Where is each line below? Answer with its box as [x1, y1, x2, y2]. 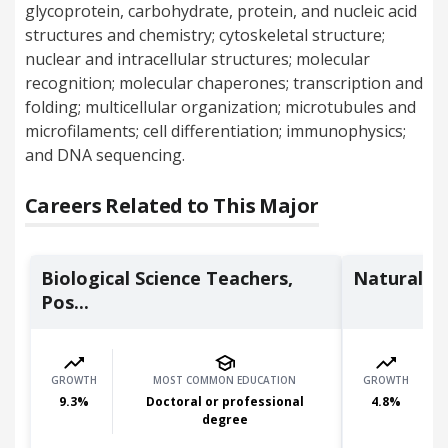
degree [201, 411, 248, 428]
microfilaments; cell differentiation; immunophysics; [25, 120, 406, 142]
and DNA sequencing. [25, 144, 185, 166]
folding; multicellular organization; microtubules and [25, 96, 416, 118]
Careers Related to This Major [25, 192, 319, 219]
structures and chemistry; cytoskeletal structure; [25, 24, 385, 46]
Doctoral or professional [145, 393, 304, 410]
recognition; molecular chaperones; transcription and [25, 72, 423, 94]
